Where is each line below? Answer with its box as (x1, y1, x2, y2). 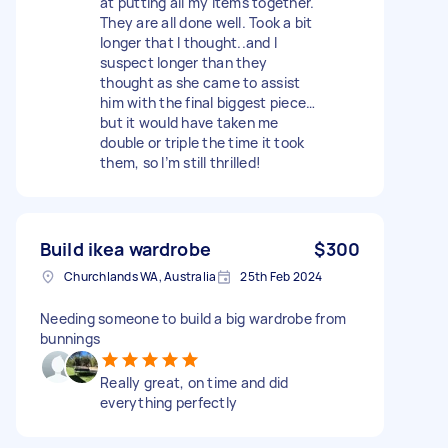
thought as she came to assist (100, 72, 301, 92)
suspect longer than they (100, 52, 267, 72)
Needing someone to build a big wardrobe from (40, 308, 346, 328)
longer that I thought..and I (100, 32, 277, 52)
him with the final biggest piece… (100, 92, 316, 112)
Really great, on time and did (100, 372, 289, 392)
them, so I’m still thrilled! (100, 152, 261, 172)
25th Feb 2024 (240, 267, 323, 285)
